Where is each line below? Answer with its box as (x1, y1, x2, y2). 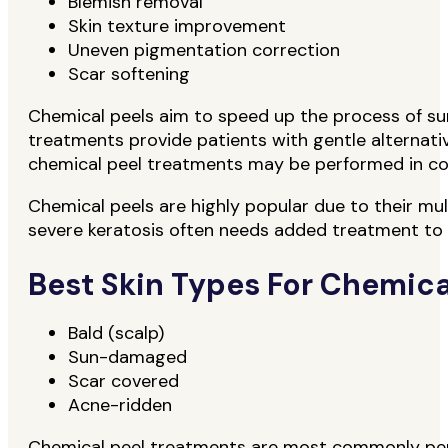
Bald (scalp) (68, 320, 169, 345)
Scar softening (68, 62, 190, 86)
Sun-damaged (68, 344, 192, 369)
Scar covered (68, 368, 184, 393)
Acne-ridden (68, 392, 177, 417)
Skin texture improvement (68, 14, 291, 38)
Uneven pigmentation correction (68, 38, 340, 62)
